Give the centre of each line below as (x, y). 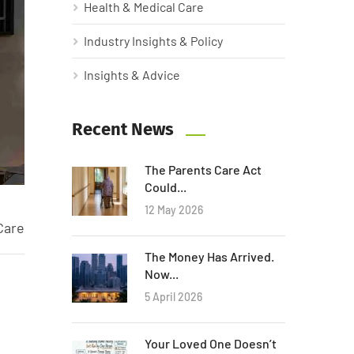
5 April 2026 (173, 296)
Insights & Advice (132, 74)
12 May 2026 (174, 209)
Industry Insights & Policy (153, 40)
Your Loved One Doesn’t (211, 343)
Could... (166, 186)
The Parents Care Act (203, 169)
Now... (162, 273)
